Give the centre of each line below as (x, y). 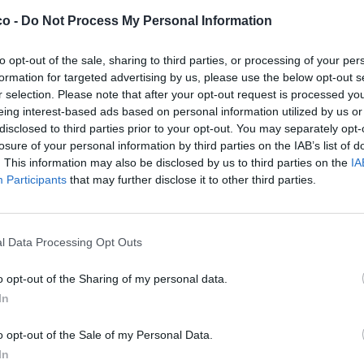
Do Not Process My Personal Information (147, 20)
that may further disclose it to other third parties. (191, 179)
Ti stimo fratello (100, 310)
